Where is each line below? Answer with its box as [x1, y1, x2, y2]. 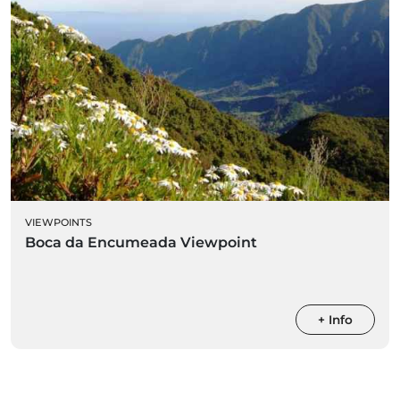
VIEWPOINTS [25, 215, 92, 229]
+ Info [318, 312, 353, 327]
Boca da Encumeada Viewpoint [25, 233, 257, 251]
